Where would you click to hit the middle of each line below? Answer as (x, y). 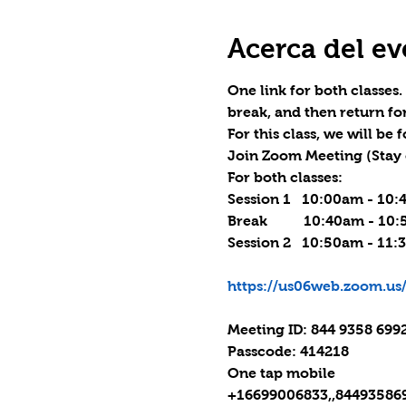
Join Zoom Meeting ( (299, 155)
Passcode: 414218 (288, 351)
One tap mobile (281, 373)
